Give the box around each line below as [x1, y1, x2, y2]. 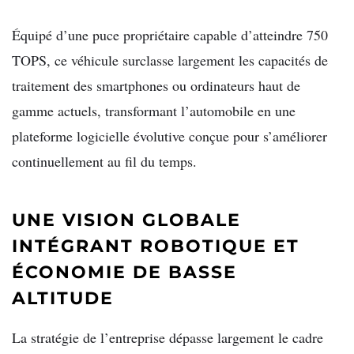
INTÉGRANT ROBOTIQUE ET [12, 235, 299, 257]
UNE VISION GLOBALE [12, 209, 241, 231]
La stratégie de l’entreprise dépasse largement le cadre [12, 328, 323, 348]
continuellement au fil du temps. [12, 151, 197, 171]
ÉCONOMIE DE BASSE [12, 261, 237, 283]
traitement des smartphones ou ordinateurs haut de [12, 75, 300, 95]
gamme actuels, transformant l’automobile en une [12, 100, 296, 120]
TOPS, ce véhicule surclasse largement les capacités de [12, 50, 328, 70]
